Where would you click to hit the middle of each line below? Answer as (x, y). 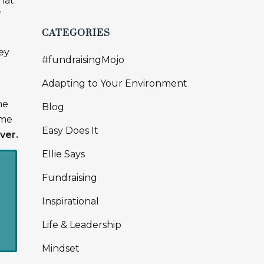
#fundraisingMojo (83, 60)
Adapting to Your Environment (115, 83)
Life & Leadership (82, 225)
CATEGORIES (76, 33)
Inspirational (70, 201)
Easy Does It (70, 131)
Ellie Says (63, 154)
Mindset (61, 248)
